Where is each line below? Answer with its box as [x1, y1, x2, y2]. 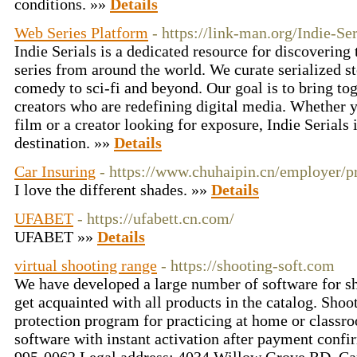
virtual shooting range [14, 257, 157, 274]
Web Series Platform [14, 24, 148, 41]
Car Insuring [14, 163, 96, 180]
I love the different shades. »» [14, 181, 211, 198]
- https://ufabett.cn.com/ [77, 210, 234, 227]
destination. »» [14, 134, 114, 151]
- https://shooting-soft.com [161, 257, 335, 274]
